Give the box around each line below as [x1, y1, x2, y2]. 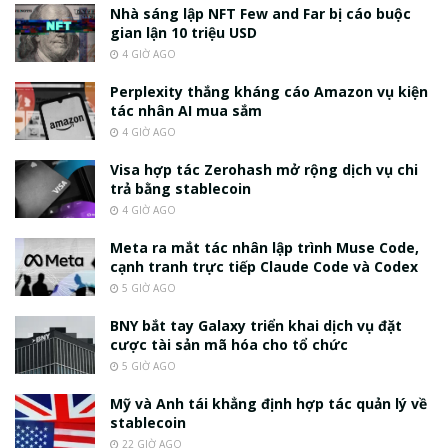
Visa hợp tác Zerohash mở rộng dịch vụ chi [110, 160, 418, 180]
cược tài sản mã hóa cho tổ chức [110, 335, 348, 355]
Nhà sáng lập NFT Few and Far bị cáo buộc [110, 4, 411, 24]
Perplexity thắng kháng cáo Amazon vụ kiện [110, 82, 428, 102]
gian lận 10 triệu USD [110, 23, 257, 43]
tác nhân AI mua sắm [110, 101, 262, 121]
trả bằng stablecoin [110, 179, 251, 199]
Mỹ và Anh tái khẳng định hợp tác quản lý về [110, 394, 427, 414]
